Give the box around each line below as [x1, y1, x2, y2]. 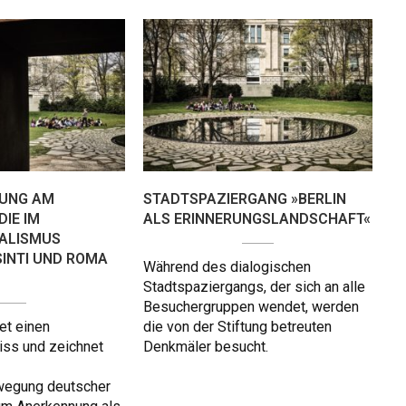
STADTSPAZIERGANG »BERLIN [143, 190, 346, 208]
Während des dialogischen [143, 258, 311, 276]
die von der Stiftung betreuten [143, 318, 332, 336]
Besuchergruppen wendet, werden [143, 298, 359, 316]
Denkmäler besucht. [143, 338, 268, 356]
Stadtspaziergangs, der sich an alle [143, 278, 365, 296]
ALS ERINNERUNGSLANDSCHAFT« [143, 210, 371, 228]
